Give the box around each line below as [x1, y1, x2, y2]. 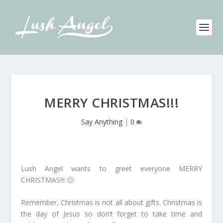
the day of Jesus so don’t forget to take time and [21, 209, 202, 219]
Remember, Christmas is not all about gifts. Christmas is [21, 198, 202, 208]
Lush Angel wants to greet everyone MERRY [21, 164, 202, 173]
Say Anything [81, 117, 122, 126]
